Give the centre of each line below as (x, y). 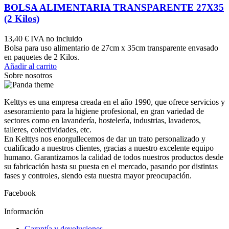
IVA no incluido (56, 38)
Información (24, 211)
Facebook (20, 193)
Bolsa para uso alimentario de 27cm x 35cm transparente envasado (111, 48)
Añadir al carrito (30, 66)
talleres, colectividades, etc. (48, 129)
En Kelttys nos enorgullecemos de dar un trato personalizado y (105, 139)
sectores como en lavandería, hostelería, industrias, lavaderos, (102, 120)
